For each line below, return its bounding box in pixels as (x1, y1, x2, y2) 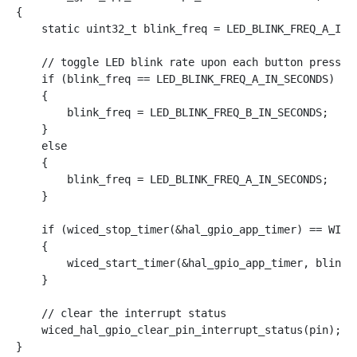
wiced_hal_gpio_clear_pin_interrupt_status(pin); (16, 323, 341, 336)
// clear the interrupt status (16, 306, 226, 320)
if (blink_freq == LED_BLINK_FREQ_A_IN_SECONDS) (16, 72, 335, 85)
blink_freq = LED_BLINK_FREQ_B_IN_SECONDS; (16, 105, 328, 119)
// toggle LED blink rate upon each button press (16, 55, 341, 69)
